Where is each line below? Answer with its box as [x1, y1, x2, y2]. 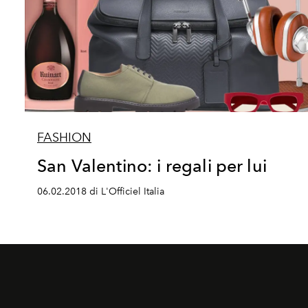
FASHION [37, 129, 91, 145]
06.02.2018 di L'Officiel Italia [37, 185, 164, 197]
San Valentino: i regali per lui [37, 155, 267, 176]
